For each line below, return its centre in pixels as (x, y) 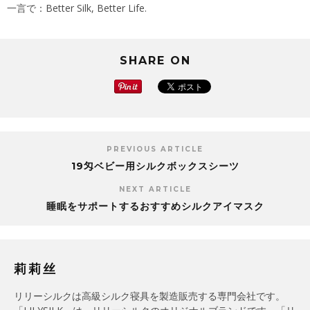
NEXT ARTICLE (155, 189)
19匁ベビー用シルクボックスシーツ (155, 166)
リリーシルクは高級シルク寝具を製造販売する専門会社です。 (149, 295)
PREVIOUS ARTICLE (155, 149)
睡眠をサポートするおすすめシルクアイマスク (155, 206)
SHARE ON (155, 60)
